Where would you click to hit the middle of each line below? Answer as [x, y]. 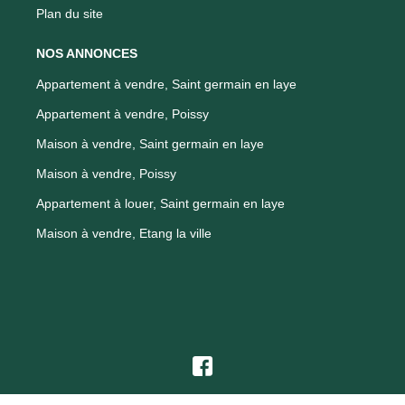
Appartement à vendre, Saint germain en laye [166, 84]
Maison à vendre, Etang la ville [124, 233]
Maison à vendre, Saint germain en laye [150, 143]
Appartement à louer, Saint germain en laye [160, 203]
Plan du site [70, 13]
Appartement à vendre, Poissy [122, 113]
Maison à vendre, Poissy [106, 173]
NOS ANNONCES [87, 53]
